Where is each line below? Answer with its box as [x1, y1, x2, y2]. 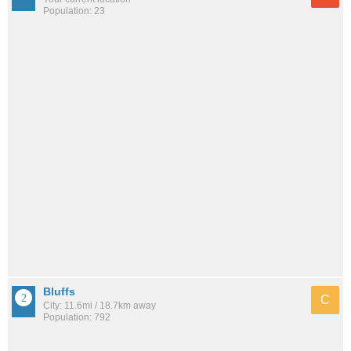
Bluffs [43, 285, 75, 299]
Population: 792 [43, 312, 110, 324]
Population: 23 [43, 5, 105, 17]
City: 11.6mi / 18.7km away [43, 300, 156, 312]
